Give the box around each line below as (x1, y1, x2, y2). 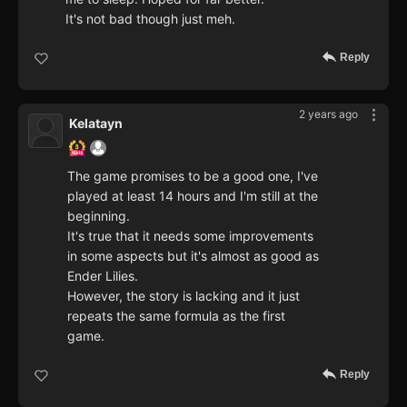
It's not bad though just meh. (65, 10, 235, 26)
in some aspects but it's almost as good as (67, 247, 319, 263)
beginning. (67, 207, 130, 223)
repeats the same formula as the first (67, 307, 285, 323)
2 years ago (299, 106, 358, 121)
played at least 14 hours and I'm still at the (67, 187, 318, 203)
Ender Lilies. (67, 267, 138, 283)
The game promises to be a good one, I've (67, 167, 318, 184)
